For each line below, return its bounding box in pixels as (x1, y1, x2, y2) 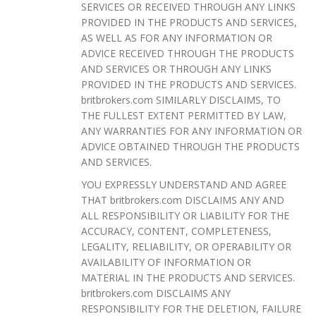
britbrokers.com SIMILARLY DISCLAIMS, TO (81, 92, 281, 107)
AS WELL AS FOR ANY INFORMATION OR (81, 30, 272, 44)
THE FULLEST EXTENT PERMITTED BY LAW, (81, 108, 286, 122)
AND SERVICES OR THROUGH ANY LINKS (81, 61, 272, 75)
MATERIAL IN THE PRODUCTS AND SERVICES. (81, 270, 295, 284)
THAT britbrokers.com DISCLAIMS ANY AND (81, 193, 284, 207)
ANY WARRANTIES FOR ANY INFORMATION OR (81, 123, 302, 138)
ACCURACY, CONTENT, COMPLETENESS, (81, 224, 272, 238)
